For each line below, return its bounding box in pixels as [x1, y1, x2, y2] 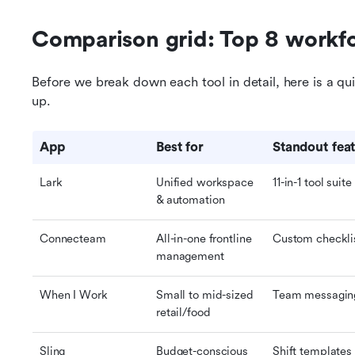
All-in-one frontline [156, 232, 252, 246]
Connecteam [40, 232, 106, 246]
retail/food [156, 306, 211, 319]
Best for [156, 139, 204, 155]
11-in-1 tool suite [273, 176, 352, 189]
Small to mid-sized [156, 288, 254, 302]
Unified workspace [156, 176, 254, 189]
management [156, 250, 224, 263]
